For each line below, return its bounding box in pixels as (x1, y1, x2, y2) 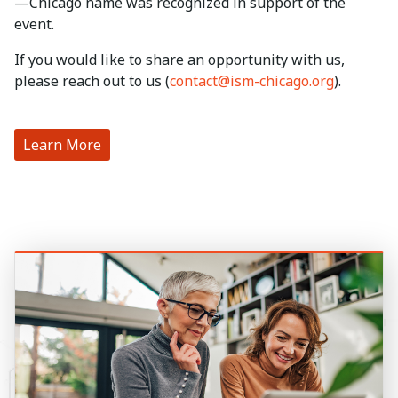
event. (14, 13, 54, 34)
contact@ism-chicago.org (170, 70, 334, 91)
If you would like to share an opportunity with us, (14, 49, 345, 69)
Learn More (23, 134, 101, 155)
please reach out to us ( (14, 70, 170, 91)
